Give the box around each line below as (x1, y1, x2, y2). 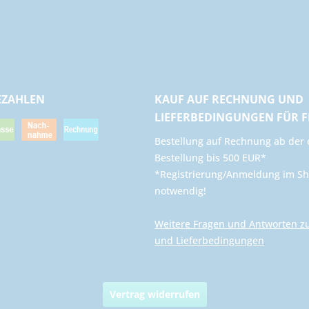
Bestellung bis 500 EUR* (154, 150, 266, 164)
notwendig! (154, 183, 206, 197)
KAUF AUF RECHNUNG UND (154, 91, 303, 107)
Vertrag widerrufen (109, 288, 200, 301)
